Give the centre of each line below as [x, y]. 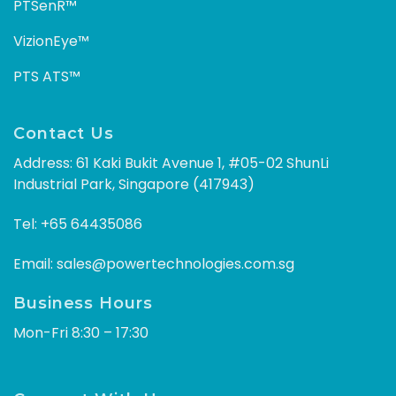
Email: [35, 263]
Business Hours [83, 304]
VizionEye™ [51, 41]
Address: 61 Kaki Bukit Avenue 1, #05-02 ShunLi [171, 164]
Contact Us [64, 134]
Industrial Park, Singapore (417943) [134, 185]
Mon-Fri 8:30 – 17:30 [81, 333]
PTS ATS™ [47, 76]
